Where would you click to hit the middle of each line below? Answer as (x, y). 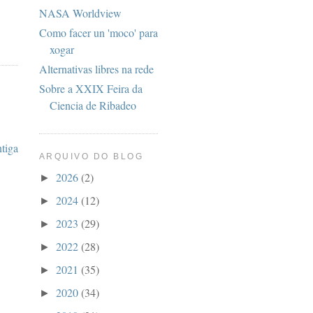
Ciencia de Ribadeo (93, 105)
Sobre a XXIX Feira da (91, 89)
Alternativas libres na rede (96, 69)
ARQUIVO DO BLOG (92, 157)
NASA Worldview (80, 13)
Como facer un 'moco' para (99, 33)
